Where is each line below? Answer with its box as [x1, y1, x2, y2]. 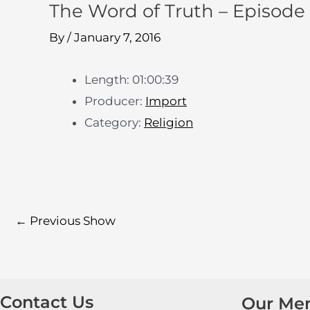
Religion [144, 116, 193, 129]
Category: [84, 116, 144, 129]
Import [145, 94, 187, 108]
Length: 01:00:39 [84, 73, 179, 86]
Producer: [84, 94, 145, 108]
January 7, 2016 [74, 30, 161, 44]
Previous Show [27, 213, 116, 228]
